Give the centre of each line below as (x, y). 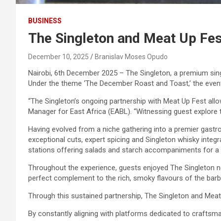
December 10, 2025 (58, 57)
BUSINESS (45, 21)
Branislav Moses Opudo (131, 57)
